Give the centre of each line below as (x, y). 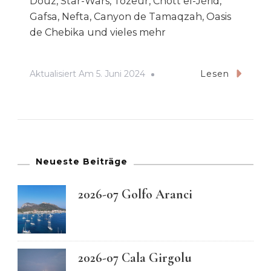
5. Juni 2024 (121, 74)
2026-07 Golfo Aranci (135, 194)
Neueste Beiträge (82, 162)
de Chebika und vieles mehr (98, 33)
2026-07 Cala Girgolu (135, 258)
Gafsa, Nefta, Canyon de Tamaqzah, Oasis (130, 17)
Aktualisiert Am (63, 74)
